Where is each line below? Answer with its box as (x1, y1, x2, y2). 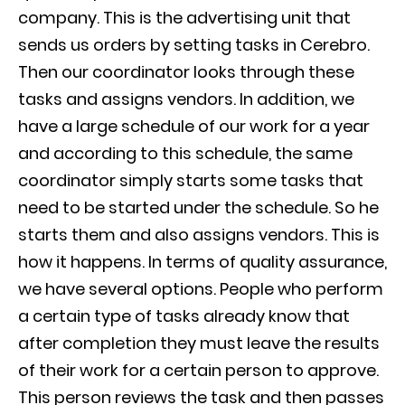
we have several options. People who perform (18, 278, 383, 301)
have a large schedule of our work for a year (18, 115, 370, 138)
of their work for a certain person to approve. (18, 359, 379, 382)
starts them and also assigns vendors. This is (18, 223, 380, 247)
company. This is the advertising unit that (18, 6, 351, 30)
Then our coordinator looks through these (18, 61, 354, 84)
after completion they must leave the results (18, 332, 380, 355)
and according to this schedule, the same (18, 142, 353, 165)
